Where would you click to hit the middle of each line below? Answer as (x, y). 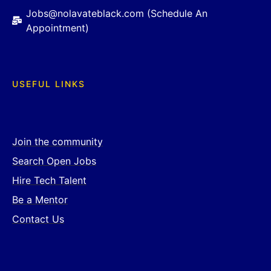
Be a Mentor (40, 200)
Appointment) (57, 28)
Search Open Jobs (54, 161)
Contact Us (38, 219)
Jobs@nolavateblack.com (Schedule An (116, 14)
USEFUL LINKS (49, 84)
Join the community (57, 142)
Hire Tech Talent (49, 181)
